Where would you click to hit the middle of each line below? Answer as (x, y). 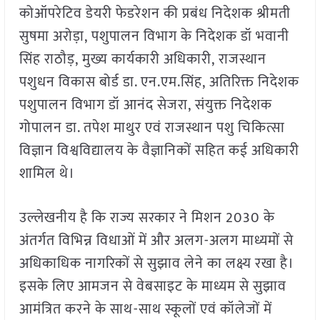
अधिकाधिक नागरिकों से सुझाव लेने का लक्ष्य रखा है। (156, 264)
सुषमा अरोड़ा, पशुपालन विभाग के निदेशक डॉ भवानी (154, 37)
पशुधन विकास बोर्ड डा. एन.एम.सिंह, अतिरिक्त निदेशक (159, 82)
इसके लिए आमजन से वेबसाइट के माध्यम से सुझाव (152, 287)
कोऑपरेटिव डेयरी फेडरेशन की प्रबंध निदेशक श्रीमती (155, 14)
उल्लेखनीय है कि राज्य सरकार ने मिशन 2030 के (147, 218)
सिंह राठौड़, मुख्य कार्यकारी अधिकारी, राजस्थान (142, 60)
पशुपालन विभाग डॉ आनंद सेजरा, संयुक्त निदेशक (145, 105)
